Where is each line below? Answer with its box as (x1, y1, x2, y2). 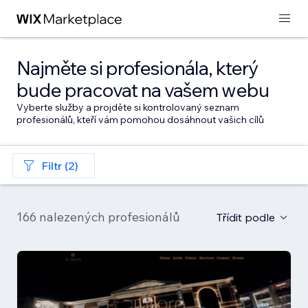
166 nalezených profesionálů (16, 209, 180, 225)
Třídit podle (217, 210, 275, 224)
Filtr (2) (41, 159, 78, 173)
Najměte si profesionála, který (16, 56, 258, 80)
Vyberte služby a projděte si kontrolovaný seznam (16, 101, 239, 113)
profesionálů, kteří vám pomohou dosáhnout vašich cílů (16, 113, 264, 126)
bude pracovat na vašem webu (16, 78, 269, 102)
